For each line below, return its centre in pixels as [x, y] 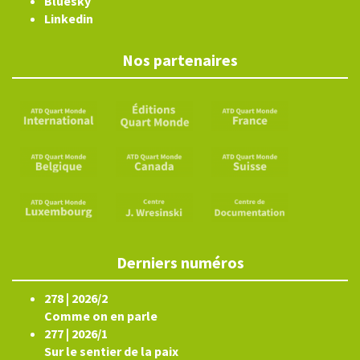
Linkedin [69, 18]
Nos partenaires [180, 60]
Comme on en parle [101, 316]
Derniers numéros [180, 263]
